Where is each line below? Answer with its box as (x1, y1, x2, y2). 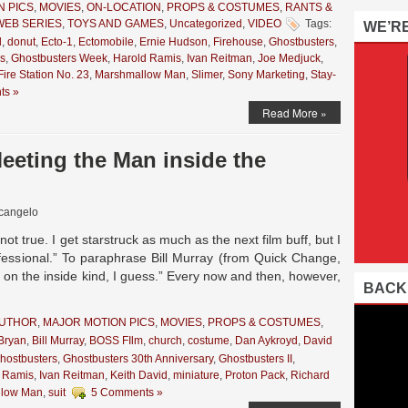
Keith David (110, 369, 168, 382)
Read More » (262, 105, 327, 120)
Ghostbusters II (219, 352, 292, 365)
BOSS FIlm (89, 334, 143, 348)
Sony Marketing (228, 68, 305, 81)
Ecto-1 (41, 36, 73, 48)
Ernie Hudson (139, 36, 208, 48)
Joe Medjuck (258, 52, 321, 65)
